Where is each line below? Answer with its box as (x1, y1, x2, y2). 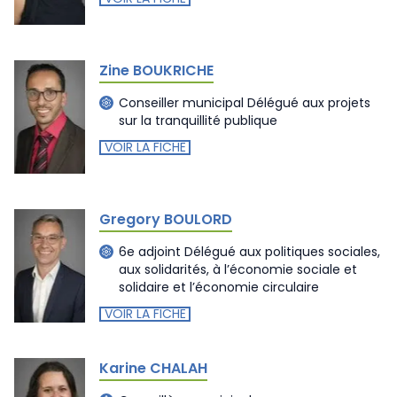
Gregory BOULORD (99, 209, 232, 230)
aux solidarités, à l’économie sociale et (119, 260, 357, 278)
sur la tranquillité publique (119, 111, 277, 129)
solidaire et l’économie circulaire (119, 277, 319, 296)
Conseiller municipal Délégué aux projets (119, 93, 370, 112)
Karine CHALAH (99, 358, 207, 378)
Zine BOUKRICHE (99, 60, 214, 81)
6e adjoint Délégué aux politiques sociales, (119, 242, 380, 261)
